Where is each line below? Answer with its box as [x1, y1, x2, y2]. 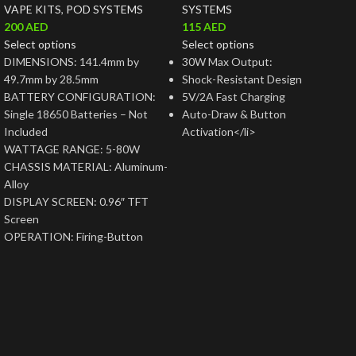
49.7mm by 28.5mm [4, 72, 99, 86]
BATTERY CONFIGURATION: [4, 90, 156, 103]
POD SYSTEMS [66, 2, 143, 16]
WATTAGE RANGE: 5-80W [4, 142, 140, 156]
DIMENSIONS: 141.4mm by [4, 55, 139, 68]
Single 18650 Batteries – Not [4, 107, 148, 121]
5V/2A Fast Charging [182, 90, 285, 103]
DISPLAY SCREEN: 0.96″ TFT [4, 195, 149, 208]
